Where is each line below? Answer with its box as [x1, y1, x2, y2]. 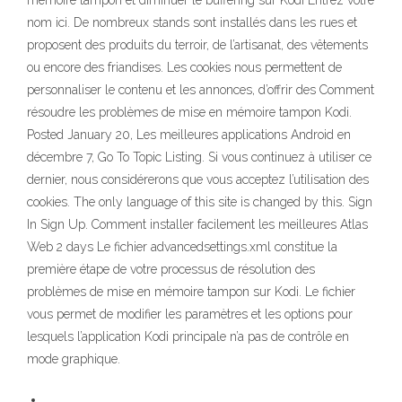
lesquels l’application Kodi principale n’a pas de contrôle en [27, 329, 349, 345]
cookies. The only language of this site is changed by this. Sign [27, 195, 372, 210]
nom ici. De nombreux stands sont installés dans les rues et [27, 15, 357, 31]
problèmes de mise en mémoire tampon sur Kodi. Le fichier [27, 284, 355, 300]
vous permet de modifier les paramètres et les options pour [27, 307, 353, 322]
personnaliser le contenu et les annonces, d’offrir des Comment [27, 83, 374, 98]
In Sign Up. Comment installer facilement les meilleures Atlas [27, 217, 368, 232]
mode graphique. [27, 352, 120, 367]
